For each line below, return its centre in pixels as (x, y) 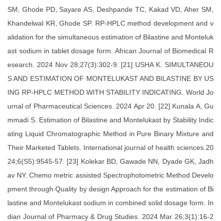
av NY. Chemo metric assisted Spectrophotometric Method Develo (110, 175)
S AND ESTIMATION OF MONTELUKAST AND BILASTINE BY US (110, 79)
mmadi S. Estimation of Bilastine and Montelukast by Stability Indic (110, 120)
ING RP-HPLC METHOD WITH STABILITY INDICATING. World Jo (110, 92)
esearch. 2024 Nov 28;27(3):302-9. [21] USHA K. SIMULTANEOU (110, 65)
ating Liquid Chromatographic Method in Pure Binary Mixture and (110, 134)
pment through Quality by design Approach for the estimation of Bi (110, 189)
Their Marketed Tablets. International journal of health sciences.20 (110, 148)
